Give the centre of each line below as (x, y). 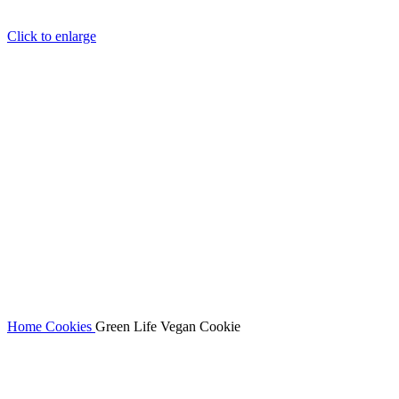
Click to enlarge (52, 36)
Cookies (70, 326)
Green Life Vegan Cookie (168, 326)
